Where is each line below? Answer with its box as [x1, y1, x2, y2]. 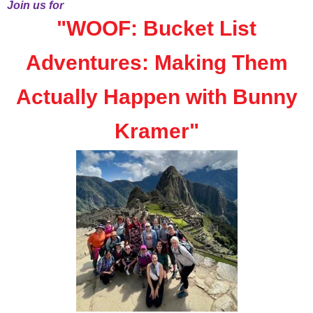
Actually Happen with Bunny [15, 85, 298, 109]
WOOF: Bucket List [66, 17, 256, 41]
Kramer [114, 119, 189, 143]
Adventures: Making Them [25, 51, 288, 75]
